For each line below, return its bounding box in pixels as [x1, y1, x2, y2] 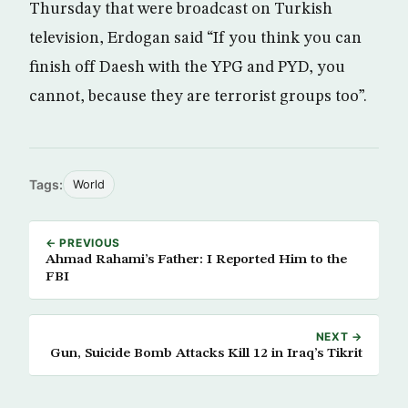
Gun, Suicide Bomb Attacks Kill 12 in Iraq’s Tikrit [50, 346, 362, 362]
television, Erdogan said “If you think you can [29, 30, 362, 47]
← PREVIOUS [46, 236, 121, 250]
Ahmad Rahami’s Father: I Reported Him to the [46, 252, 347, 268]
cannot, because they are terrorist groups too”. [29, 88, 367, 106]
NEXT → [315, 330, 362, 344]
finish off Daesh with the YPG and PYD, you [29, 59, 345, 76]
